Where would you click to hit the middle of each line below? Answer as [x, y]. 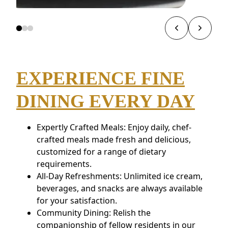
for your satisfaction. [77, 201]
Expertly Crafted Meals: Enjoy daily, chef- [114, 127]
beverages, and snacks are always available [120, 189]
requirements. [64, 164]
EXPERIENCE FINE [101, 79]
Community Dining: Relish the [94, 213]
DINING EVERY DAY [106, 102]
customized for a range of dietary [101, 152]
